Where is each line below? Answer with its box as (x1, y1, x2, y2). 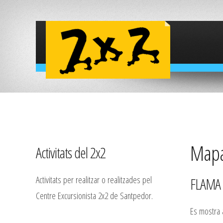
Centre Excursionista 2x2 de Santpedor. (36, 189, 153, 202)
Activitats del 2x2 (36, 142, 106, 163)
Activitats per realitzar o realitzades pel (36, 173, 152, 186)
